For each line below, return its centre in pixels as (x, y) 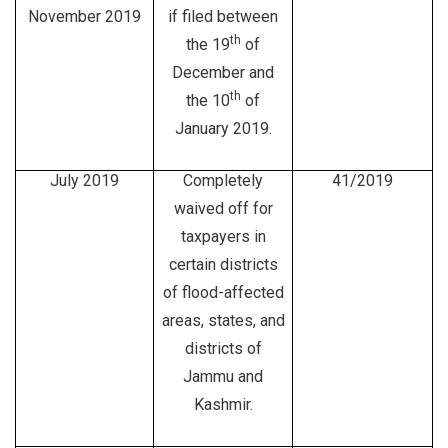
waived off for (223, 208)
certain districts (223, 264)
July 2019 (84, 180)
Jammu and (223, 376)
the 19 (208, 44)
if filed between (223, 16)
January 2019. (223, 128)
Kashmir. (223, 404)
